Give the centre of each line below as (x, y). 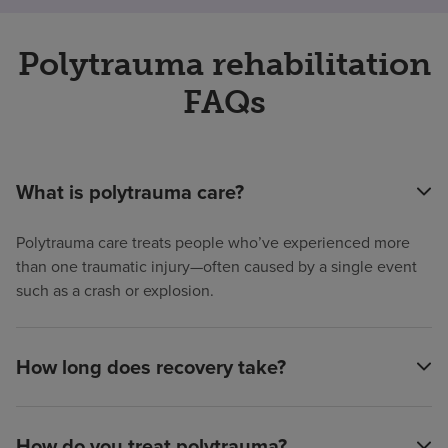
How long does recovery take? (151, 366)
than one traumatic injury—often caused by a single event (216, 266)
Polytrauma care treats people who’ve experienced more (213, 242)
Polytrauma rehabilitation (224, 63)
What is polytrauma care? (130, 191)
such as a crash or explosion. (115, 290)
